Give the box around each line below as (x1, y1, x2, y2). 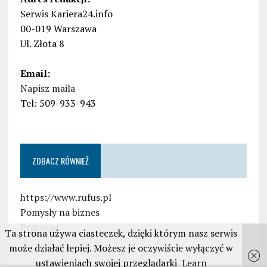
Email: (20, 67, 50, 80)
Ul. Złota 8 (20, 37, 64, 51)
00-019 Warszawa (20, 22, 97, 36)
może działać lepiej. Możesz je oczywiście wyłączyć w (9, 241, 233, 254)
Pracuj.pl (20, 221, 59, 234)
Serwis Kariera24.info (20, 7, 113, 21)
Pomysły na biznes (20, 206, 100, 219)
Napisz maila (20, 82, 75, 95)
